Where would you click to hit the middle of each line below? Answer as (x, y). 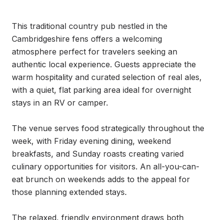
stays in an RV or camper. (60, 103)
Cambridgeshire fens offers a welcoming (87, 39)
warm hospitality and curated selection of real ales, (107, 77)
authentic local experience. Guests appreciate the (104, 64)
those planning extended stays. (69, 192)
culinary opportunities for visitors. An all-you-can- (106, 166)
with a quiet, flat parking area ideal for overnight (101, 90)
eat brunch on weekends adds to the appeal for (101, 179)
